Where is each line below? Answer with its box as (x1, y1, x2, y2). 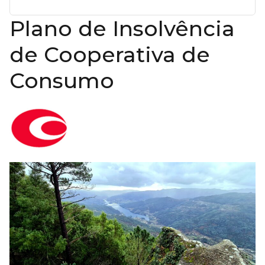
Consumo (9, 67, 114, 93)
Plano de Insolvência (9, 15, 235, 41)
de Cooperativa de (9, 41, 210, 67)
